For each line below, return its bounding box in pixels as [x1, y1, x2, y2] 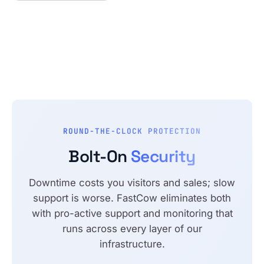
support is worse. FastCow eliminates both [33, 192, 231, 204]
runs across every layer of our [62, 223, 202, 235]
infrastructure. [99, 238, 165, 250]
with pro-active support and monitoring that [31, 207, 233, 220]
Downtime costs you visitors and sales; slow [29, 177, 235, 189]
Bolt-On [68, 146, 131, 167]
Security [131, 146, 196, 167]
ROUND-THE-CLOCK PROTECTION [62, 126, 202, 137]
